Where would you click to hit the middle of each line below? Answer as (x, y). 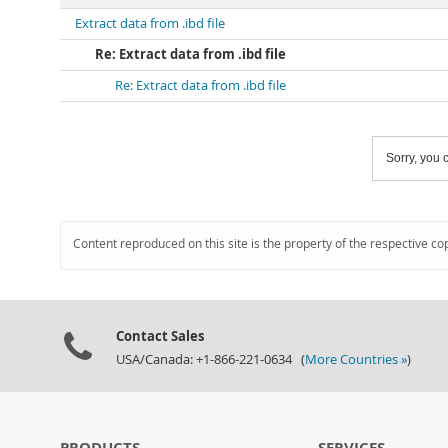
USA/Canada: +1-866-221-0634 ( (210, 359)
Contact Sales (160, 336)
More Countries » (356, 359)
